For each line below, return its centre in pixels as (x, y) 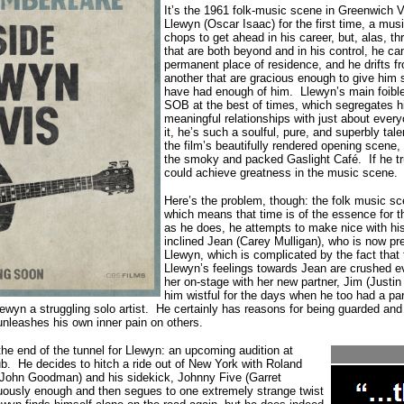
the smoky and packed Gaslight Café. (263, 159)
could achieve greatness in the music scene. (283, 173)
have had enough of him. (229, 92)
